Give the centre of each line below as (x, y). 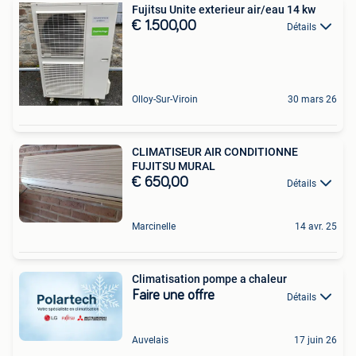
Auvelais (150, 340)
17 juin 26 (315, 340)
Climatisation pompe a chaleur (209, 279)
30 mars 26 (312, 99)
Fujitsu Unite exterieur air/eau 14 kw (224, 10)
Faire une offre (173, 296)
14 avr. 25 (316, 227)
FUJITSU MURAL (174, 166)
